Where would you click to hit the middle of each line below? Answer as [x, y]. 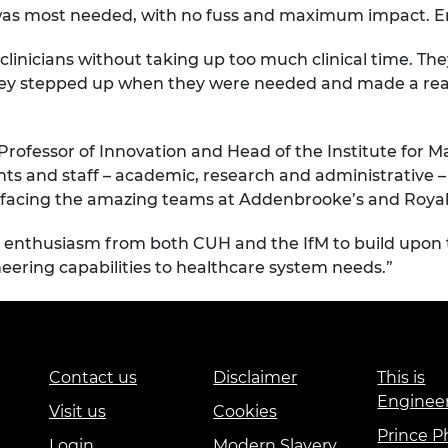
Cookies [245, 412]
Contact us [93, 378]
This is [401, 378]
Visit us [77, 412]
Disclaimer [255, 378]
